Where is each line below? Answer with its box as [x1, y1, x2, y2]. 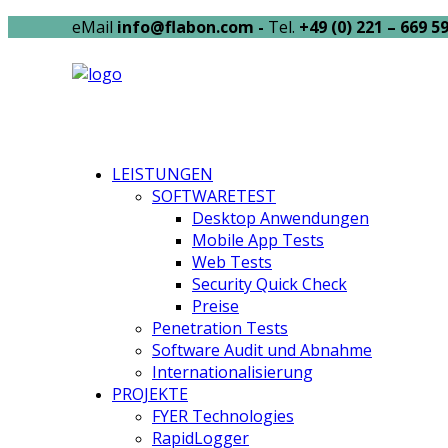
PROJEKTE [112, 383, 188, 405]
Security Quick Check [192, 273, 347, 295]
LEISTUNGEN [112, 163, 213, 185]
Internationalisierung [152, 361, 313, 383]
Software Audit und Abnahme [152, 339, 372, 361]
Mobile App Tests [192, 229, 324, 251]
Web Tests [192, 251, 272, 273]
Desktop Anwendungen [192, 207, 369, 229]
